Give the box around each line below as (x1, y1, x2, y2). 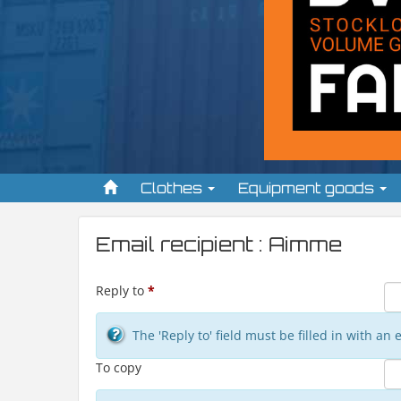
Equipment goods (238, 179, 378, 197)
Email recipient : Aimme (96, 232, 342, 256)
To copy (96, 359, 141, 376)
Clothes (141, 179, 206, 197)
